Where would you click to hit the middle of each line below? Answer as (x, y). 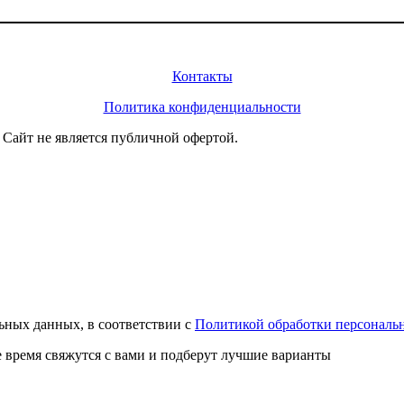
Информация (202, 45)
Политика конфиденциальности (202, 106)
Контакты (202, 76)
